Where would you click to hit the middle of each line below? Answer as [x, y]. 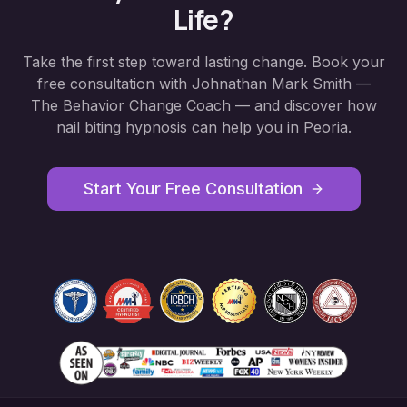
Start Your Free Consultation [193, 189]
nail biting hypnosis [121, 127]
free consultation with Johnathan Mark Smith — [203, 84]
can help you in [245, 127]
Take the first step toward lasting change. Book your [203, 62]
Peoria [325, 127]
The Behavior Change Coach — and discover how [203, 105]
